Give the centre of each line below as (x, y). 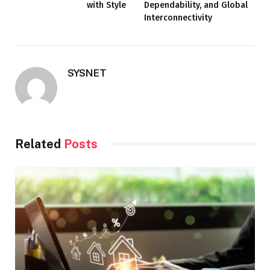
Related (39, 144)
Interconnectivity (178, 17)
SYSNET (87, 73)
